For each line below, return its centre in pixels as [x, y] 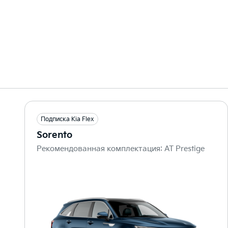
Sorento [54, 135]
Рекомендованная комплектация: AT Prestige [121, 149]
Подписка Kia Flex [67, 119]
